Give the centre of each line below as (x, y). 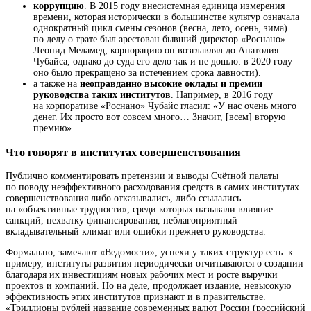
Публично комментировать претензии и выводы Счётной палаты (142, 176)
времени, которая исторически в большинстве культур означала (166, 17)
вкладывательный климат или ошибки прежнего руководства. (136, 232)
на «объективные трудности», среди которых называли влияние (139, 210)
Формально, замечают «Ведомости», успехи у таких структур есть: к (149, 253)
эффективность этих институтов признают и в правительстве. (136, 297)
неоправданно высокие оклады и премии (171, 84)
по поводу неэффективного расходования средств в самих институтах (152, 187)
